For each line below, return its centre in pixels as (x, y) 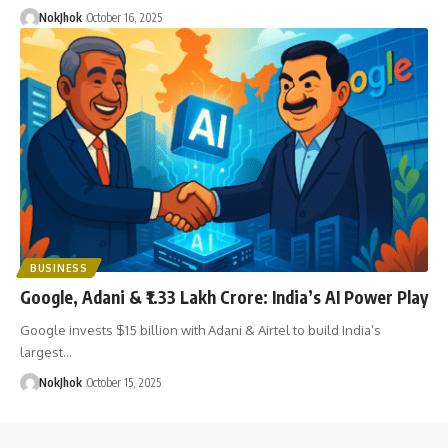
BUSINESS (59, 268)
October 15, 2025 (123, 383)
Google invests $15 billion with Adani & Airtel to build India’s (200, 330)
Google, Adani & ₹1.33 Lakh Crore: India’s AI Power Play (224, 297)
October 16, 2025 (124, 17)
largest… (46, 352)
